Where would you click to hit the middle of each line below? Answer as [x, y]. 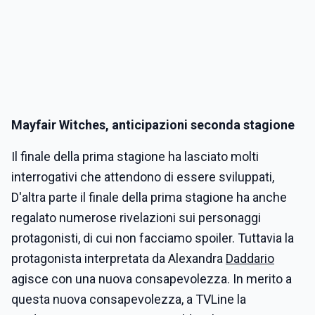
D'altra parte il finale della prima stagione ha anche [149, 197]
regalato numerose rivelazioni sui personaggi [136, 218]
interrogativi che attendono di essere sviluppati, [143, 177]
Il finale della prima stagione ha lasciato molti [135, 156]
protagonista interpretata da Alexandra [118, 258]
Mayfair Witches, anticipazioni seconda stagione [153, 125]
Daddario [250, 258]
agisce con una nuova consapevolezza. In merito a [152, 279]
